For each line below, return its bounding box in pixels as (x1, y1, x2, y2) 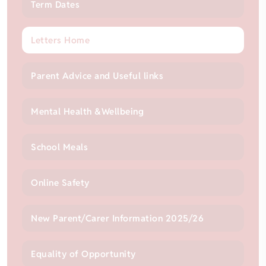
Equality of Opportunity (31, 248, 136, 260)
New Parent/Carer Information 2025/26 (31, 213, 204, 224)
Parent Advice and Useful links (31, 70, 164, 82)
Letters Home (31, 34, 90, 46)
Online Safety (31, 177, 90, 189)
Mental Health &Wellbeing (31, 106, 144, 118)
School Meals (31, 141, 88, 153)
